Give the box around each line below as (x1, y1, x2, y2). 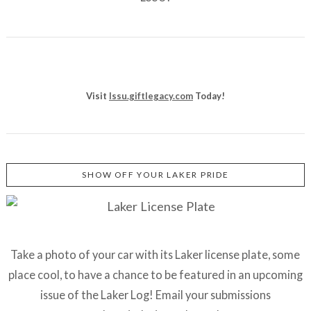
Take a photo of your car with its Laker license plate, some (10, 248, 301, 262)
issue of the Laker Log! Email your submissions (40, 288, 271, 302)
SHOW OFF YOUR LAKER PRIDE (82, 169, 229, 180)
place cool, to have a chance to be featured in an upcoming (8, 268, 303, 282)
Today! (192, 90, 225, 102)
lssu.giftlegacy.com (108, 90, 193, 102)
